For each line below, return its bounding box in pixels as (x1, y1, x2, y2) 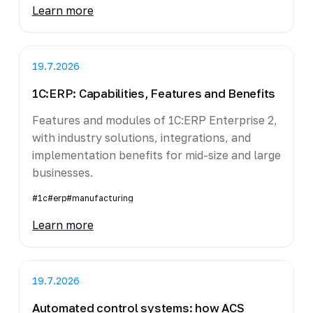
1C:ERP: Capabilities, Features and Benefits (31, 86, 276, 101)
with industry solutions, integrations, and (31, 130, 251, 145)
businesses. (31, 165, 93, 180)
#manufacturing (66, 192, 133, 203)
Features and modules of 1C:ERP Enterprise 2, (31, 112, 277, 127)
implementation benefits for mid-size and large (31, 147, 281, 162)
